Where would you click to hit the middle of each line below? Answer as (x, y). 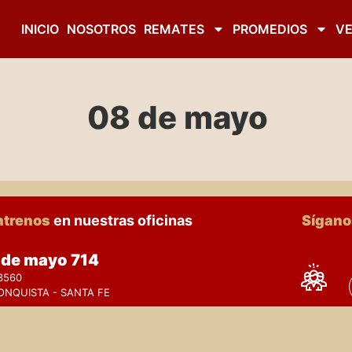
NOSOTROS (101, 29)
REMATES (174, 29)
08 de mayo (178, 117)
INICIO (40, 29)
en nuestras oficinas (123, 220)
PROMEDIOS (269, 29)
